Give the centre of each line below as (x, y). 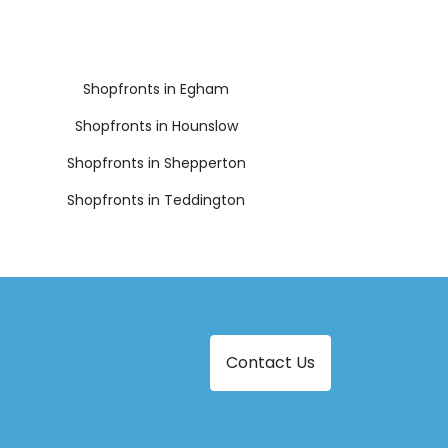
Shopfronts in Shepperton (156, 162)
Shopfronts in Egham (156, 88)
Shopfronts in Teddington (156, 199)
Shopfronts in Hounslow (156, 125)
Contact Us (270, 362)
